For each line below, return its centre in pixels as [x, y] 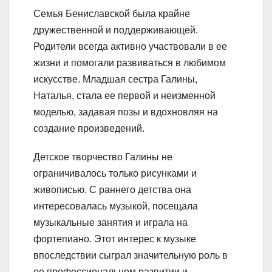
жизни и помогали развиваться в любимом [130, 63]
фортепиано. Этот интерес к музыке [115, 239]
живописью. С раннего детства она [112, 190]
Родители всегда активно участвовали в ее [130, 47]
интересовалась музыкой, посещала [116, 206]
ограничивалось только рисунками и [115, 174]
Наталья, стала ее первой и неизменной [124, 96]
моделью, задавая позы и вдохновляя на [126, 112]
